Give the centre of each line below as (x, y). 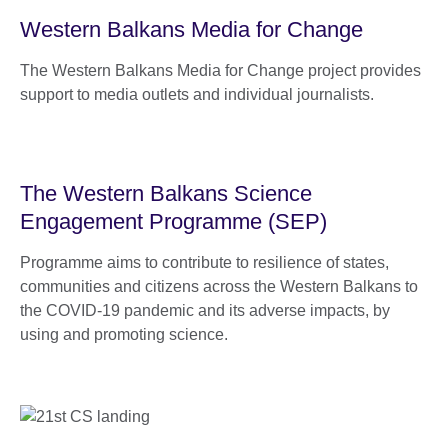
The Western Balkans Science (166, 193)
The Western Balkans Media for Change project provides (220, 70)
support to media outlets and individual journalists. (197, 94)
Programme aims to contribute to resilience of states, (204, 262)
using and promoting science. (124, 334)
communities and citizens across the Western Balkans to (219, 286)
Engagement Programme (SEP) (173, 221)
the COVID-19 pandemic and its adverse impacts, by (205, 310)
